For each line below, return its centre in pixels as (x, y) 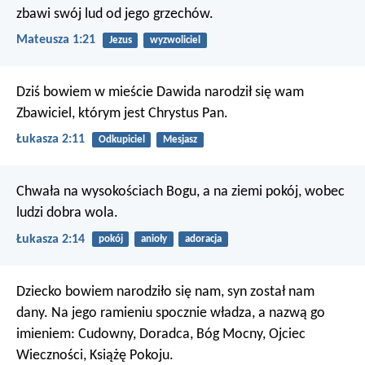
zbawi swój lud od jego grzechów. (115, 14)
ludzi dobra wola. (67, 213)
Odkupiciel (121, 140)
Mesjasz (180, 140)
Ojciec (286, 334)
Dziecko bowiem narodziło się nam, (120, 292)
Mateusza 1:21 (56, 40)
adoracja (203, 240)
